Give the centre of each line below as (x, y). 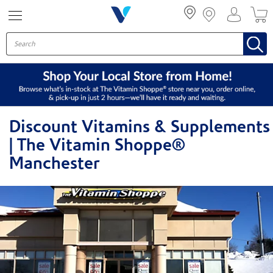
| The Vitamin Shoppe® (97, 146)
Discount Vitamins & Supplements (140, 128)
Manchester (54, 165)
